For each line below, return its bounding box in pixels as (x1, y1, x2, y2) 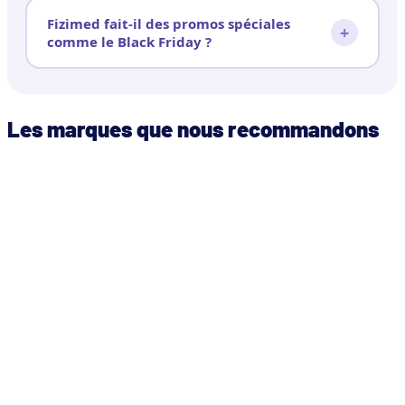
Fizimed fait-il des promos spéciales (47, 14, 290, 33)
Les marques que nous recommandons (7, 115, 379, 142)
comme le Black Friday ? (47, 32, 212, 51)
